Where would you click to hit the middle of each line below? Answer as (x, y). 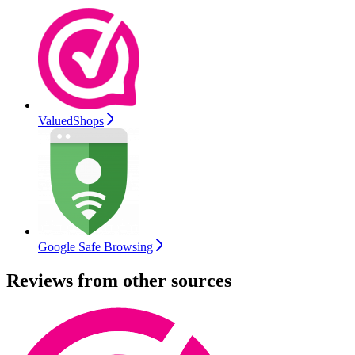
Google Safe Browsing (95, 247)
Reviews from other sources (119, 281)
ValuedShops (71, 121)
